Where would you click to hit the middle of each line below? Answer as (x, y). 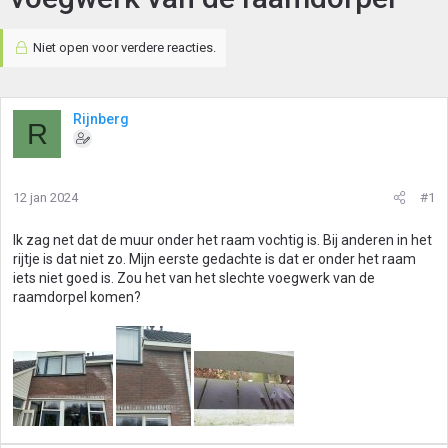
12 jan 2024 (45, 197)
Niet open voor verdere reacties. (122, 47)
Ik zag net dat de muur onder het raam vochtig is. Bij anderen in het (222, 240)
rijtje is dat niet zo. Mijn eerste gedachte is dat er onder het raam (214, 259)
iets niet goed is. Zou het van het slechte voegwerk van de (194, 278)
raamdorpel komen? (77, 297)
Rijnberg (101, 119)
